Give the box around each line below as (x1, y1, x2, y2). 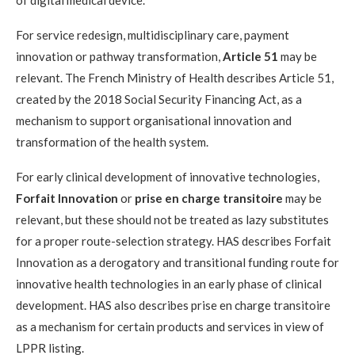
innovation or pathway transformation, (16, 48, 223, 63)
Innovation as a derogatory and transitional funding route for (16, 254, 339, 269)
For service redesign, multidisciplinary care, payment (16, 27, 289, 42)
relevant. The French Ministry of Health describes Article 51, (16, 70, 334, 85)
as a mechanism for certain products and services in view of (16, 319, 324, 334)
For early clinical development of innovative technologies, (16, 169, 319, 184)
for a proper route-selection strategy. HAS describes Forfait (16, 233, 331, 248)
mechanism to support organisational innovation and (16, 113, 292, 128)
